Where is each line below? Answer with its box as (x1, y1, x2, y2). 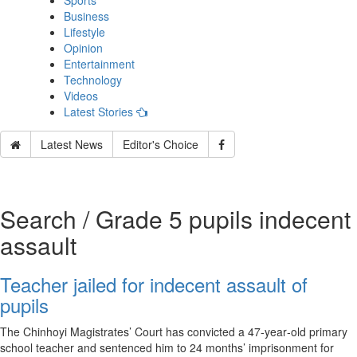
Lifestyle (64, 24, 105, 40)
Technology (64, 72, 122, 88)
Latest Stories (64, 104, 136, 120)
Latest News (41, 136, 103, 152)
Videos (64, 88, 98, 104)
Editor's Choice (123, 136, 198, 152)
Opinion (64, 40, 103, 56)
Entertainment (64, 56, 135, 72)
